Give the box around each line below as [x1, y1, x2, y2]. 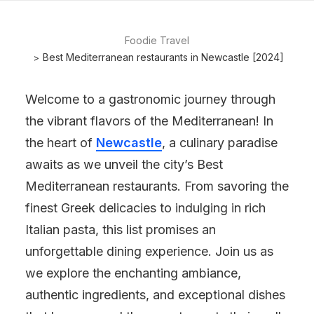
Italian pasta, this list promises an [25, 222, 216, 237]
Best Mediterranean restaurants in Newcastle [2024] [43, 51, 284, 63]
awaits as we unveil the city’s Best [25, 157, 223, 172]
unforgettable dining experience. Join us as [25, 244, 273, 259]
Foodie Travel [125, 34, 189, 46]
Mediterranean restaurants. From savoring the [25, 179, 289, 193]
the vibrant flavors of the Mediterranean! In [25, 114, 273, 128]
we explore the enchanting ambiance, [25, 266, 241, 280]
